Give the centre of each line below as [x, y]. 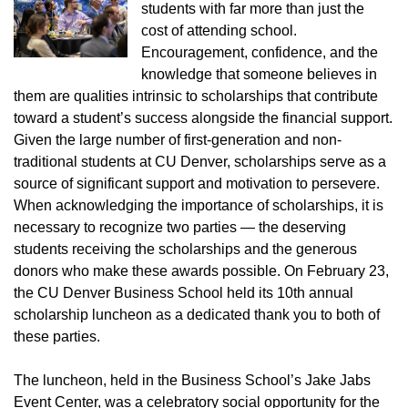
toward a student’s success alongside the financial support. [203, 118]
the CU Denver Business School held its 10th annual [184, 293]
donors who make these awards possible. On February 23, [201, 271]
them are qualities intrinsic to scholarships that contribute [196, 96]
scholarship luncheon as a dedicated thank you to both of [197, 315]
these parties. [57, 337]
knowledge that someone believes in [260, 74]
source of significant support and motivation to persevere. [197, 184]
